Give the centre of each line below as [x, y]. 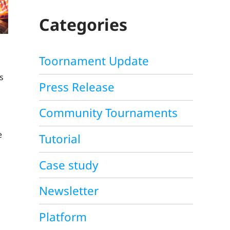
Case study [69, 165]
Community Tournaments [108, 113]
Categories [83, 24]
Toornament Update [94, 61]
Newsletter [69, 191]
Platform [63, 217]
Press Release [77, 87]
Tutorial [60, 139]
